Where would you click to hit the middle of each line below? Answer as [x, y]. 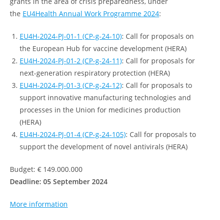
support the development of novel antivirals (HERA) [104, 147]
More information [39, 204]
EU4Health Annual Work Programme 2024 [91, 14]
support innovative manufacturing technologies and [105, 97]
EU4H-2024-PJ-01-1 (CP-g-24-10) [71, 36]
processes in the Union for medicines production [100, 110]
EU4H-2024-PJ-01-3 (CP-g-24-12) [71, 85]
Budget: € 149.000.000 [46, 169]
